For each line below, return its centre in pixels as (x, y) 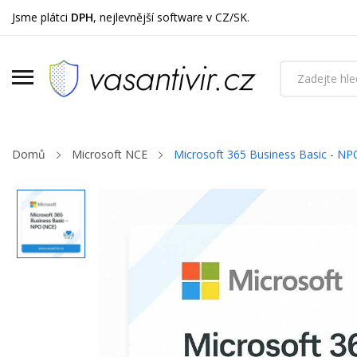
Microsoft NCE (110, 155)
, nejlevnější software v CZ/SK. (171, 17)
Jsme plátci (41, 17)
